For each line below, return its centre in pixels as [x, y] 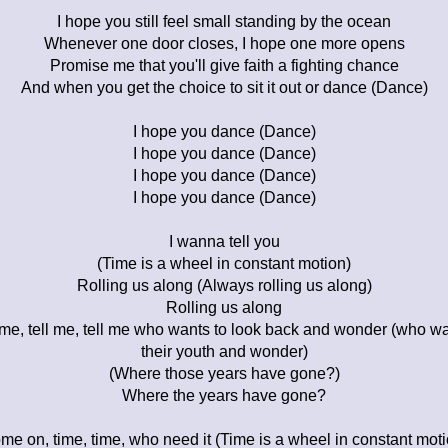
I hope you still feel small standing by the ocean [224, 21]
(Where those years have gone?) [224, 373]
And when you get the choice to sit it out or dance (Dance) [224, 87]
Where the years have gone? [224, 395]
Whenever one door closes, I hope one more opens [224, 43]
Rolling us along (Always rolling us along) [224, 285]
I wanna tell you [224, 241]
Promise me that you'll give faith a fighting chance [224, 65]
